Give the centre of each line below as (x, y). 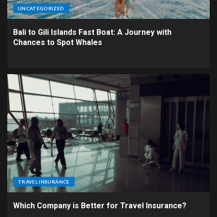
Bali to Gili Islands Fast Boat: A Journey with (92, 32)
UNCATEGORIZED (41, 8)
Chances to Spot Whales (58, 42)
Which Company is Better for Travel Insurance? (100, 205)
